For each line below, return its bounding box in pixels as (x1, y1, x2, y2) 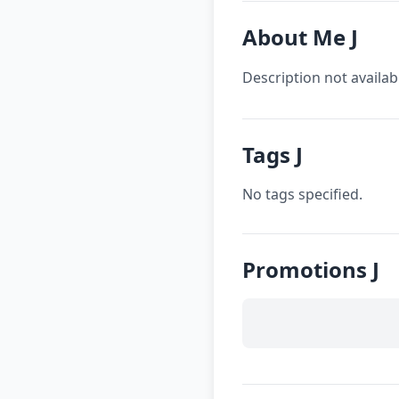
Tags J (242, 140, 303, 169)
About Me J (242, 22, 358, 52)
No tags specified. (242, 184, 362, 204)
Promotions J (242, 255, 379, 284)
